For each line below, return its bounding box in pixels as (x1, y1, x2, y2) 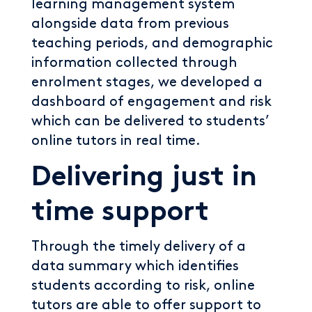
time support (31, 201, 209, 227)
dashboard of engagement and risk (31, 95, 272, 108)
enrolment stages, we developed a (31, 76, 263, 88)
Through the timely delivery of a (31, 240, 246, 253)
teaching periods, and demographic (31, 37, 273, 49)
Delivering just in (31, 166, 257, 192)
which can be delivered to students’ (31, 115, 270, 127)
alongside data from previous (31, 17, 229, 30)
